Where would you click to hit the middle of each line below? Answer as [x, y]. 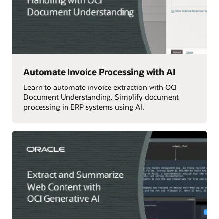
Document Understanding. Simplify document [101, 97]
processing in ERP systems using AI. [84, 106]
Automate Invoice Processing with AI [99, 72]
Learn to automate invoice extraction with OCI [100, 87]
